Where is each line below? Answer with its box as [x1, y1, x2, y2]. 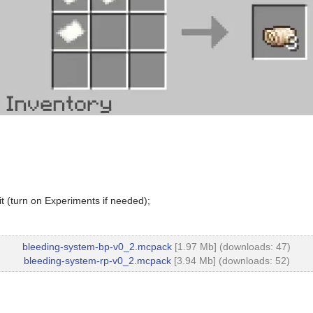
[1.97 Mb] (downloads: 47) [172, 241, 291, 252]
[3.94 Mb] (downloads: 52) [170, 255, 290, 266]
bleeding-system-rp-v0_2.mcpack [23, 255, 171, 266]
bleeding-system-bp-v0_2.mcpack [22, 241, 172, 252]
